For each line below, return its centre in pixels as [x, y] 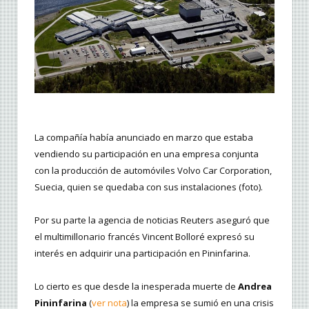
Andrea [255, 287]
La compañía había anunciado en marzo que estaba [144, 138]
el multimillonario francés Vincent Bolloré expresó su [144, 237]
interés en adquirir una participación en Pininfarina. [142, 253]
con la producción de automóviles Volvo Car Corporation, [153, 171]
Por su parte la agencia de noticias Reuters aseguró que [152, 220]
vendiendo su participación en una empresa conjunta [147, 154]
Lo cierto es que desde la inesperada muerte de [136, 287]
